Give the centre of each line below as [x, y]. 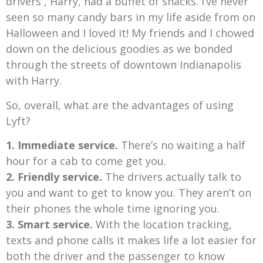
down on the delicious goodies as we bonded [119, 49]
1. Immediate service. [62, 145]
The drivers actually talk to [172, 177]
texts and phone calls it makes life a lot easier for [131, 240]
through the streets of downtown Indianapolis [124, 65]
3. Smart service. [51, 225]
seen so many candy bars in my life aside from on [131, 17]
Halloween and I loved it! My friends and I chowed [130, 33]
